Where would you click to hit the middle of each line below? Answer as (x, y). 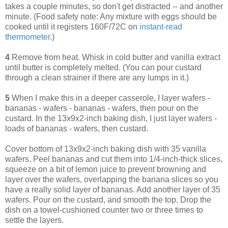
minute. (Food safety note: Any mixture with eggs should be (111, 17)
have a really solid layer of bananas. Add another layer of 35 (113, 190)
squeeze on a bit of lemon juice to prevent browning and (106, 169)
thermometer (27, 37)
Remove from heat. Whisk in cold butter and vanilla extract (115, 58)
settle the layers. (35, 220)
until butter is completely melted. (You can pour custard (103, 68)
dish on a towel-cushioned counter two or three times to (104, 210)
